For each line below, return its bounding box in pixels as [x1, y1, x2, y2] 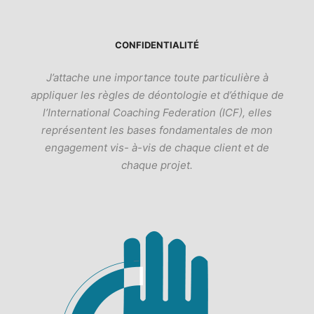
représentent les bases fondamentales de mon [41, 123, 273, 137]
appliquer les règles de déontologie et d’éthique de [30, 88, 284, 102]
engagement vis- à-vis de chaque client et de [45, 141, 269, 154]
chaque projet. [121, 158, 193, 172]
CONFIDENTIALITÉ [115, 39, 199, 50]
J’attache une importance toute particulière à [46, 71, 268, 84]
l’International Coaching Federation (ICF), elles [42, 106, 272, 119]
